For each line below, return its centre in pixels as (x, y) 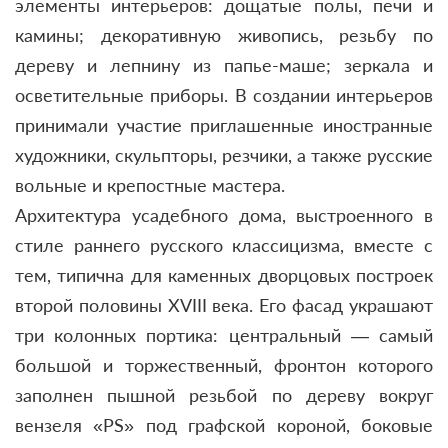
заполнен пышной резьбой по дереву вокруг (224, 394)
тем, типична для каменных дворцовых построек (224, 274)
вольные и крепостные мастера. (150, 184)
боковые (397, 424)
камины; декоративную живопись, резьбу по (224, 34)
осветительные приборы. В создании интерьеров (224, 94)
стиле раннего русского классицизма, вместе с (224, 244)
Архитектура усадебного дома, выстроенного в (224, 214)
